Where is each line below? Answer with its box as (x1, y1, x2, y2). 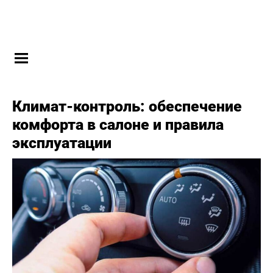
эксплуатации (12, 134, 112, 152)
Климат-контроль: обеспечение (12, 97, 242, 115)
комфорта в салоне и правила (12, 116, 224, 133)
